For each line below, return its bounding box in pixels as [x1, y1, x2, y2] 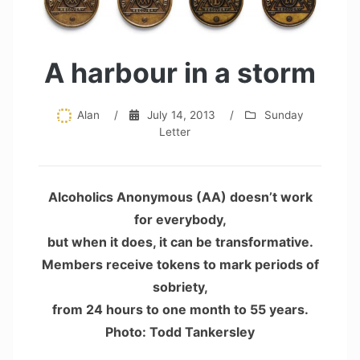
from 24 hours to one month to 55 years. [51, 301, 309, 318]
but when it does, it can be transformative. [47, 234, 313, 251]
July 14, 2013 [147, 108, 216, 121]
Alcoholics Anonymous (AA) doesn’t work [47, 189, 313, 206]
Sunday [264, 108, 305, 121]
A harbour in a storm [44, 56, 316, 89]
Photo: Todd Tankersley [105, 324, 255, 341]
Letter [158, 125, 190, 139]
